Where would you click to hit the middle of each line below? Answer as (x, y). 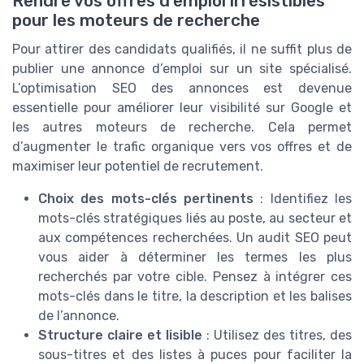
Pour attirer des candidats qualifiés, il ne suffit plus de (182, 49)
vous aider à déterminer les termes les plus (195, 257)
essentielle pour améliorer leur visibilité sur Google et (182, 108)
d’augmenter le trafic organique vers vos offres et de (182, 147)
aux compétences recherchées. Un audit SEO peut (195, 238)
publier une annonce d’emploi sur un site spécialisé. (182, 69)
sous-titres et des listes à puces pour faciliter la (195, 355)
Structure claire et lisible (120, 335)
